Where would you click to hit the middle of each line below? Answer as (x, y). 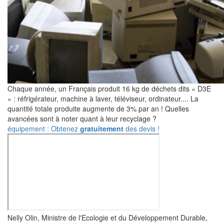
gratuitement (102, 128)
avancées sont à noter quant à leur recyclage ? (82, 118)
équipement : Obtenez (44, 128)
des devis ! (141, 128)
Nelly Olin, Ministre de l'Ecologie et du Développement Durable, (107, 217)
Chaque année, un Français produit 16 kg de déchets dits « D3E (109, 88)
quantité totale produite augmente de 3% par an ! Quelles (98, 108)
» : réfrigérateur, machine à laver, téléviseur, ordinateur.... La (103, 98)
